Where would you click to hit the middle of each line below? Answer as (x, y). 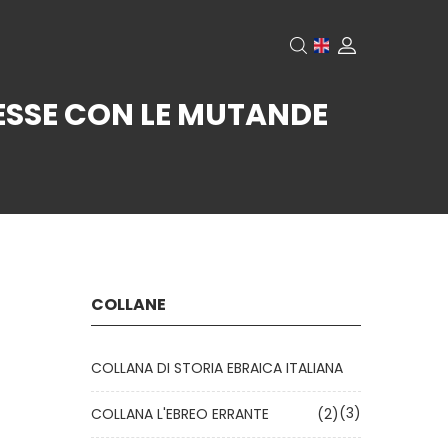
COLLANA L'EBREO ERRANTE (184, 414)
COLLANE (128, 304)
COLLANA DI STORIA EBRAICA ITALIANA (221, 368)
